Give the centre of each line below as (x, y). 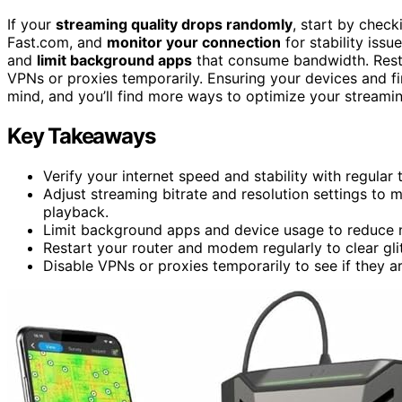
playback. (76, 211)
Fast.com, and (57, 42)
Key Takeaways (81, 135)
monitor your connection (194, 42)
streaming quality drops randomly (174, 24)
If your (31, 24)
